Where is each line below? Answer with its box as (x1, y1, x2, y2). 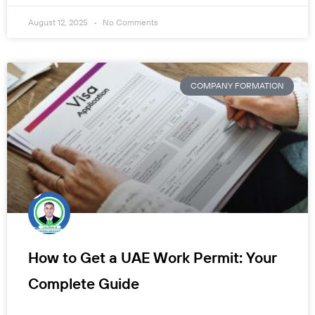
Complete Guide (28, 274, 139, 293)
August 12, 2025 (28, 17, 90, 28)
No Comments (101, 17, 158, 28)
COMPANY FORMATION (190, 80, 284, 91)
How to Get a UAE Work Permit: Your (28, 248, 277, 267)
